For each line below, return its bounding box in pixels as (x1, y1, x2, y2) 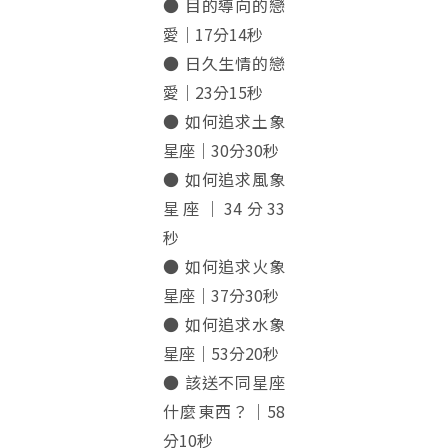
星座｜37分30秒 (162, 283, 279, 307)
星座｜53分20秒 (162, 341, 279, 365)
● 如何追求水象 (162, 312, 286, 336)
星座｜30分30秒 (162, 138, 279, 162)
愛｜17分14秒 (162, 22, 263, 46)
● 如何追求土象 (162, 109, 286, 133)
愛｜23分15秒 (162, 80, 263, 104)
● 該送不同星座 (162, 370, 286, 394)
